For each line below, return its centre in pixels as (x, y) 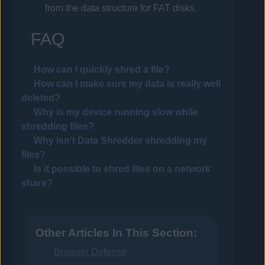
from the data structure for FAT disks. (121, 8)
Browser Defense (91, 251)
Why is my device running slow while (116, 112)
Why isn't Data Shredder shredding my (121, 140)
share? (37, 183)
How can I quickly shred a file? (102, 69)
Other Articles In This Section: (116, 232)
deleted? (41, 98)
